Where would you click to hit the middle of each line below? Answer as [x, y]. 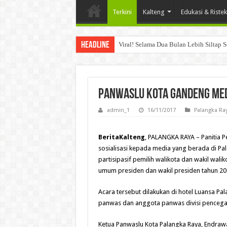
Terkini [122, 12]
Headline [95, 45]
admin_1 [118, 110]
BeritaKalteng [121, 137]
